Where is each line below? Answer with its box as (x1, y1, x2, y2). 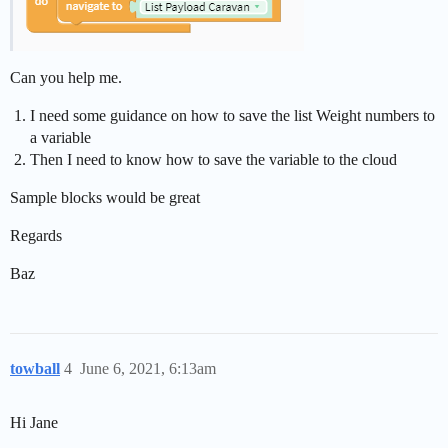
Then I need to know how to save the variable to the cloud (30, 150, 397, 168)
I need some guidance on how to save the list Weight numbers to (30, 106, 435, 124)
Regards (10, 226, 62, 244)
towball (10, 359, 60, 377)
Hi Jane (10, 413, 58, 431)
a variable (30, 128, 91, 146)
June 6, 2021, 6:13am (80, 359, 216, 377)
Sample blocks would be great (10, 188, 200, 206)
